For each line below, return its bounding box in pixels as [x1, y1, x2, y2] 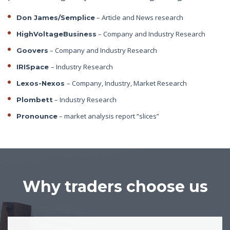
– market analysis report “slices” [57, 111, 159, 121]
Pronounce [16, 112, 57, 120]
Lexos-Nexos [16, 79, 67, 87]
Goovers [16, 46, 48, 54]
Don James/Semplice [16, 13, 95, 22]
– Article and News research [95, 13, 183, 22]
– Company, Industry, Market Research [67, 79, 187, 88]
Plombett [16, 95, 53, 104]
